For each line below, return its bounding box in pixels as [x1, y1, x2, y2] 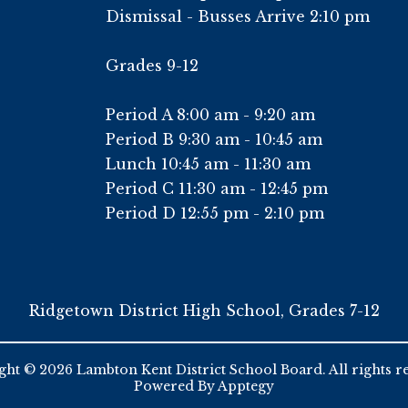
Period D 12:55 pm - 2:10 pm [106, 204, 324, 223]
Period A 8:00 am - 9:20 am [106, 106, 315, 125]
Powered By [134, 378, 218, 395]
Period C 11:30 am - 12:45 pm [106, 179, 328, 199]
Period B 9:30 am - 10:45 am [106, 130, 322, 149]
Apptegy [218, 378, 274, 395]
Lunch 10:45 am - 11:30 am [106, 155, 311, 174]
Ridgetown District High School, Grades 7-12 [28, 301, 380, 321]
